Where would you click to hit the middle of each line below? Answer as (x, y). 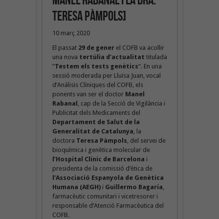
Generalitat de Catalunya (93, 131)
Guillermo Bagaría (134, 187)
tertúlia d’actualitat (112, 57)
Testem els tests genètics (96, 66)
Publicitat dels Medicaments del (96, 112)
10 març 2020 (71, 33)
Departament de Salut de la (96, 122)
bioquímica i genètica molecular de (101, 150)
